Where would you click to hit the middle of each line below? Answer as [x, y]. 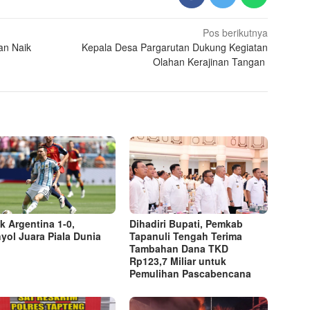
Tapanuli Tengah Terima [186, 236]
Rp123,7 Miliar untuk [178, 261]
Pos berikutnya [236, 33]
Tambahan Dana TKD [179, 249]
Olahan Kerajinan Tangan [211, 62]
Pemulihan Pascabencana [191, 274]
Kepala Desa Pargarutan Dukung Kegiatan [175, 47]
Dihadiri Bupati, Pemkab [186, 224]
